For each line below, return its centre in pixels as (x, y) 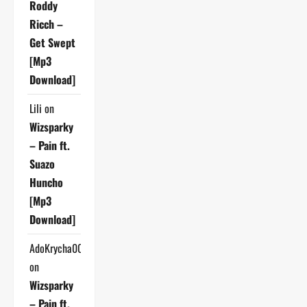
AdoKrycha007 (58, 248)
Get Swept (52, 42)
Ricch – (46, 24)
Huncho (46, 182)
